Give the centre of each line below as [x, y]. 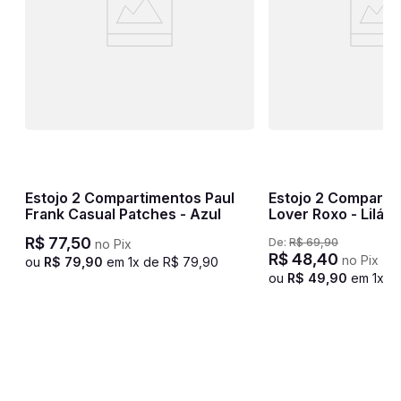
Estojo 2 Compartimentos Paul [129, 197]
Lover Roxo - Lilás [330, 213]
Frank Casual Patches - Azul [123, 213]
